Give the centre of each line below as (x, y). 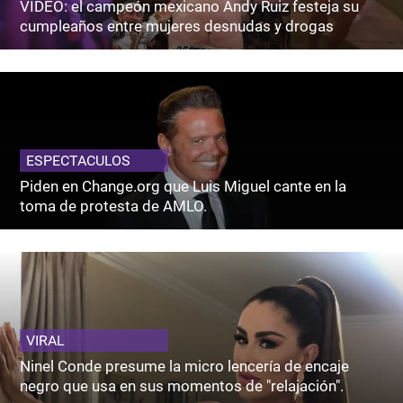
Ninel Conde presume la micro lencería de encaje (185, 366)
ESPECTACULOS (79, 160)
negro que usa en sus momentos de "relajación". (182, 385)
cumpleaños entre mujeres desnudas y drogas (177, 26)
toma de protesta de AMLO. (114, 206)
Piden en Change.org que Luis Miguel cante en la (184, 186)
